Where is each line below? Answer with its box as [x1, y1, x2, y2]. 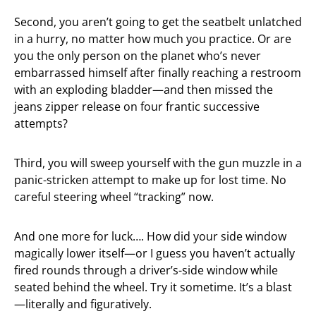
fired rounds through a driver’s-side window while [14, 262, 278, 278]
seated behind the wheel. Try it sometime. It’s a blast [14, 279, 292, 295]
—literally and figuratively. [14, 296, 152, 312]
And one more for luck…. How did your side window [14, 229, 286, 244]
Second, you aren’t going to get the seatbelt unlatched [14, 14, 302, 30]
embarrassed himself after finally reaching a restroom [14, 65, 301, 80]
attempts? [14, 116, 68, 131]
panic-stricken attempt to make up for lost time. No [14, 172, 286, 188]
